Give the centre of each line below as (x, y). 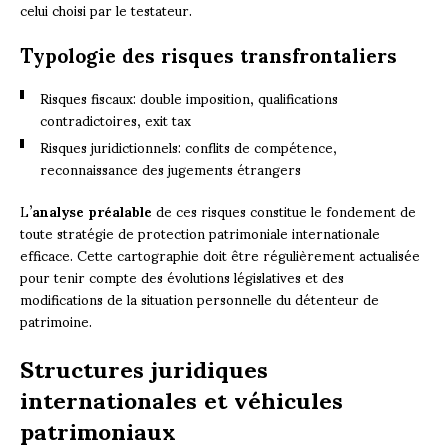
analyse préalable (92, 210)
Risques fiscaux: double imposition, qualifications (189, 97)
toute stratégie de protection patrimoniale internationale (200, 232)
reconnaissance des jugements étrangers (170, 168)
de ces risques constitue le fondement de (284, 210)
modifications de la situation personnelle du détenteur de (199, 298)
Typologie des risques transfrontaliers (208, 53)
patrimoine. (56, 320)
